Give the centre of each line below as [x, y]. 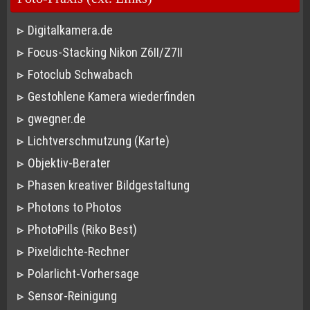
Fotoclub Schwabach [80, 75]
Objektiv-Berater [69, 163]
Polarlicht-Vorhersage [83, 274]
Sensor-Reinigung [72, 296]
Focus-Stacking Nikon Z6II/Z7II [105, 53]
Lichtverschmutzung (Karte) [98, 141]
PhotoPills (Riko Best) [82, 230]
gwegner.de [56, 119]
